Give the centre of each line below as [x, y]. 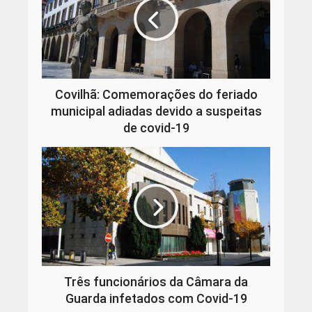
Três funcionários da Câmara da [156, 281]
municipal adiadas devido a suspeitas [156, 111]
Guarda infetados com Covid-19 [156, 298]
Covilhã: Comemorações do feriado [156, 94]
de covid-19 [156, 127]
